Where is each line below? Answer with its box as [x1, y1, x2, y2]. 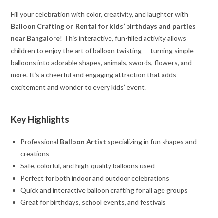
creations [20, 149, 50, 158]
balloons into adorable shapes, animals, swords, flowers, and [11, 58, 192, 67]
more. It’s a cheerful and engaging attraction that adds [11, 71, 177, 79]
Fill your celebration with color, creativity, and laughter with [11, 10, 189, 18]
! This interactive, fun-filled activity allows [60, 34, 187, 43]
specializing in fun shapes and [106, 137, 197, 146]
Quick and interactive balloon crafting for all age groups [20, 186, 188, 195]
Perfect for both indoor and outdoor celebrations [20, 174, 170, 182]
